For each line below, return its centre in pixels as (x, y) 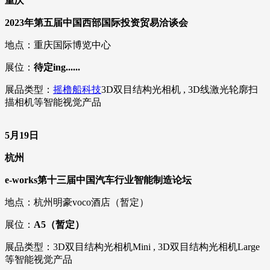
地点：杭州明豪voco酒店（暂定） (77, 202)
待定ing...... (57, 67)
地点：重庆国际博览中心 (58, 45)
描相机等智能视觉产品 (53, 102)
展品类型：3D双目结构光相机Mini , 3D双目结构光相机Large (132, 247)
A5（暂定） (59, 225)
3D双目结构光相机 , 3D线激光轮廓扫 (180, 90)
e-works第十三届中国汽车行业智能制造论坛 (98, 180)
